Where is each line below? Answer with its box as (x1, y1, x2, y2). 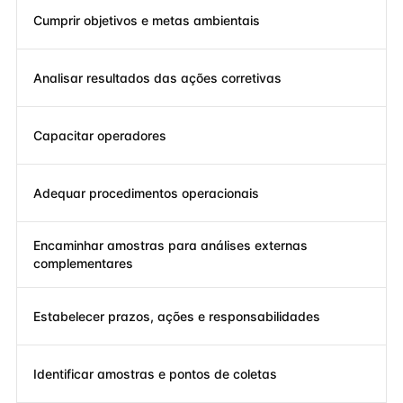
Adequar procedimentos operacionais (33, 184, 259, 201)
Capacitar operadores (33, 127, 166, 143)
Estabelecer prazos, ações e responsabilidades (33, 308, 320, 324)
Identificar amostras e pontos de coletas (33, 365, 277, 381)
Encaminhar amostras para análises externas (33, 237, 308, 253)
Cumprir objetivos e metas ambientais (33, 12, 260, 28)
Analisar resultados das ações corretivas (33, 69, 282, 85)
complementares (33, 255, 133, 271)
